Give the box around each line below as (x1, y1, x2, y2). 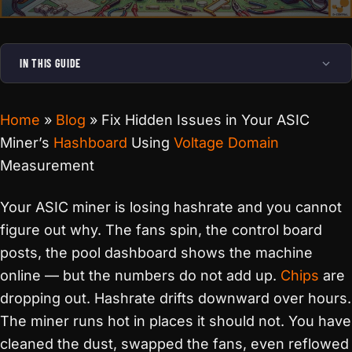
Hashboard (53, 134, 127, 151)
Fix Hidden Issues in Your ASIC (101, 112, 310, 128)
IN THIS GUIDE (20, 57, 82, 70)
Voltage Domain (174, 134, 279, 151)
